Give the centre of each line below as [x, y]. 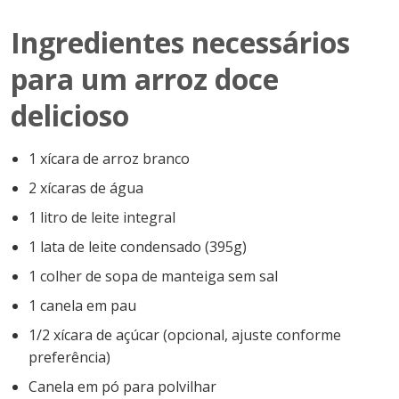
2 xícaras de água [86, 188]
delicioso [70, 116]
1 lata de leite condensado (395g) [138, 247]
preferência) [69, 358]
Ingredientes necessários [180, 43]
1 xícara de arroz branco [109, 159]
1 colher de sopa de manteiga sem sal [153, 277]
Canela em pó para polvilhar [122, 387]
